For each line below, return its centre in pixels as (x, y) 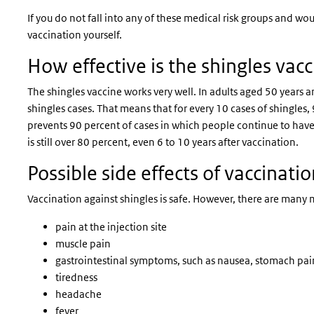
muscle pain (83, 244)
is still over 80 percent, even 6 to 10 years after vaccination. (163, 142)
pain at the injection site (111, 227)
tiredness (76, 277)
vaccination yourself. (75, 35)
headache (78, 294)
